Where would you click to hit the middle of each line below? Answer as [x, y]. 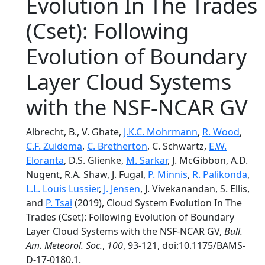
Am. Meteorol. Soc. [64, 245]
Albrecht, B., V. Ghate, [75, 132]
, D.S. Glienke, [95, 160]
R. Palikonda [220, 174]
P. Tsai [59, 203]
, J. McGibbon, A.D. [208, 160]
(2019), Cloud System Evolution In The [157, 203]
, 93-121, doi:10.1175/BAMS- [184, 245]
